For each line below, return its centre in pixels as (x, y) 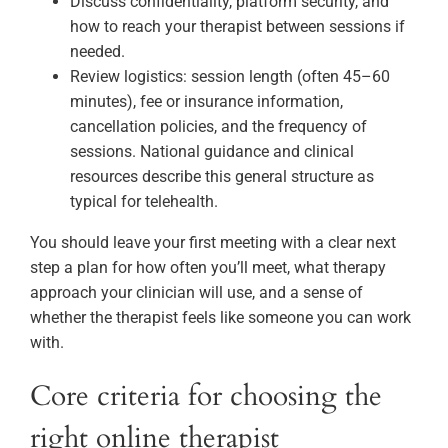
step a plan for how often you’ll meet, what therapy (208, 267)
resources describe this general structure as (222, 176)
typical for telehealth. (144, 201)
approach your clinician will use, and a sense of (196, 292)
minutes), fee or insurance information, (206, 101)
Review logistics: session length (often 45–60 (230, 76)
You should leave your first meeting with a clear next (213, 242)
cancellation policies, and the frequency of (218, 126)
